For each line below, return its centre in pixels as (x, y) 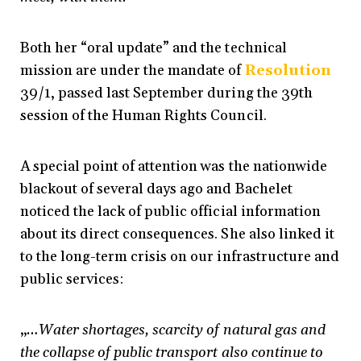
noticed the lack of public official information (170, 212)
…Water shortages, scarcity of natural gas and (176, 330)
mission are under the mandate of (133, 71)
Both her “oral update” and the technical (154, 48)
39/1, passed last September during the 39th (166, 93)
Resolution (288, 71)
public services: (72, 280)
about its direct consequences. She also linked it (177, 234)
